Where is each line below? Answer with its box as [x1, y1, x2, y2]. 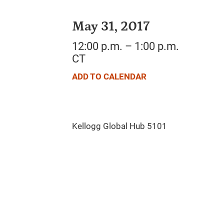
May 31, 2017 [72, 19, 149, 34]
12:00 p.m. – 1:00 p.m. [72, 40, 179, 53]
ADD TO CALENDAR [72, 71, 146, 82]
